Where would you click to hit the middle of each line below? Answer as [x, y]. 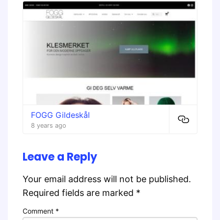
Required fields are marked [79, 192]
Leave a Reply [60, 157]
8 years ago [49, 125]
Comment [39, 211]
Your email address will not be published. [107, 179]
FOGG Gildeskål [60, 115]
